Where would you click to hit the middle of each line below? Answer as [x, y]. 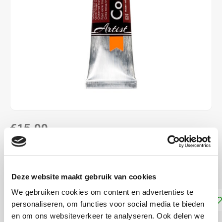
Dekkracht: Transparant [50, 171]
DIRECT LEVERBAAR [57, 149]
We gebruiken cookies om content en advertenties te [102, 192]
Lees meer [109, 171]
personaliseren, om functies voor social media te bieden [108, 204]
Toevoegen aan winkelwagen [134, 200]
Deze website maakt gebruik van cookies [84, 176]
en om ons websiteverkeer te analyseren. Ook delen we [108, 216]
